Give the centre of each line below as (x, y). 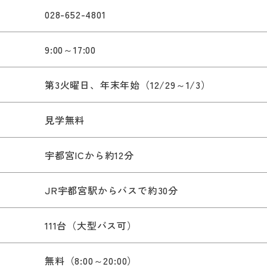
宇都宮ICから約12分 (89, 155)
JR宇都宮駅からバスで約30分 (112, 190)
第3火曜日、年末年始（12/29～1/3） (128, 84)
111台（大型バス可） (91, 225)
